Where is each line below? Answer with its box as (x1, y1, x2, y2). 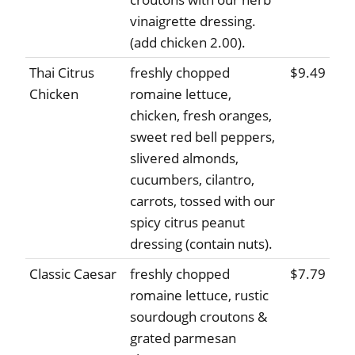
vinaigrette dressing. (130, 12, 256, 31)
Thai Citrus (29, 63, 94, 82)
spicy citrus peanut (130, 213, 245, 232)
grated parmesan (130, 329, 236, 348)
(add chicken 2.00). (130, 33, 246, 52)
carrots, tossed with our (130, 192, 275, 211)
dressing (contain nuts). (130, 235, 273, 254)
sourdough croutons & (130, 307, 267, 326)
